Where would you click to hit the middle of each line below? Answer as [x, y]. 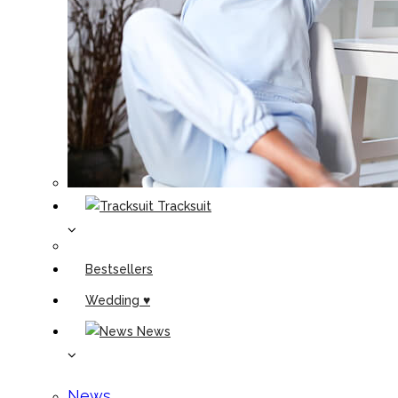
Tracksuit [184, 206]
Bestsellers [119, 269]
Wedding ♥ [118, 300]
